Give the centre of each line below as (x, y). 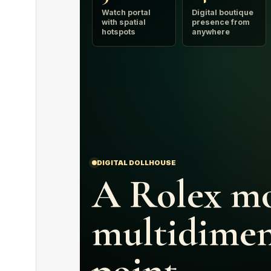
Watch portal (126, 12)
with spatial (124, 22)
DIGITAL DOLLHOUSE (136, 162)
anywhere (211, 32)
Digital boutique (223, 12)
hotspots (119, 32)
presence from (221, 22)
